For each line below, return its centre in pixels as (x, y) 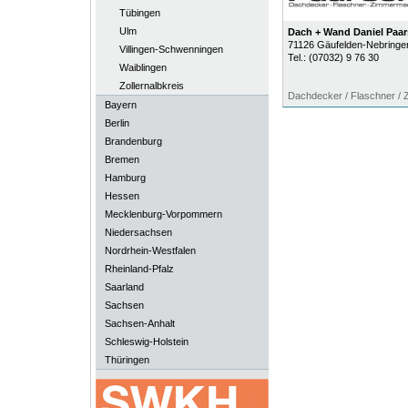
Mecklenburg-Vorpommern (163, 214)
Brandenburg (133, 141)
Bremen (122, 159)
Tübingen (139, 13)
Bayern (120, 105)
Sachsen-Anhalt (139, 323)
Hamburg (125, 178)
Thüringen (127, 360)
